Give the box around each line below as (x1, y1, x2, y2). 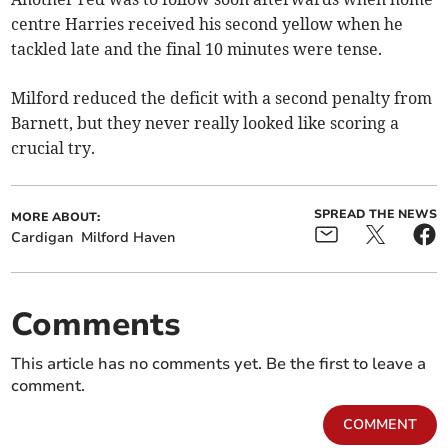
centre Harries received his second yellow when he (11, 13, 404, 34)
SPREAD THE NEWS (313, 205, 437, 222)
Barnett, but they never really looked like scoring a (11, 112, 400, 133)
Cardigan (11, 227, 74, 247)
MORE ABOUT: (11, 208, 101, 225)
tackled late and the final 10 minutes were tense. (11, 38, 383, 59)
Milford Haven (81, 227, 176, 247)
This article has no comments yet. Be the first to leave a (11, 352, 427, 375)
